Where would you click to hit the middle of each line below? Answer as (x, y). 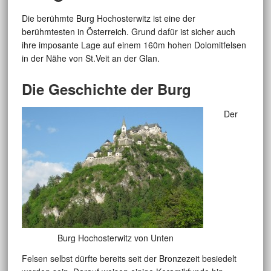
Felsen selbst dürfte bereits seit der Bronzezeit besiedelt (129, 259)
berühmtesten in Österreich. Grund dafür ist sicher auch (128, 32)
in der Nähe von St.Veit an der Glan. (90, 58)
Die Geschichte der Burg (106, 89)
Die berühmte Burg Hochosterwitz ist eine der (108, 18)
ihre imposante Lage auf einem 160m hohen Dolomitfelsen (134, 45)
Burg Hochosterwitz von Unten (115, 238)
